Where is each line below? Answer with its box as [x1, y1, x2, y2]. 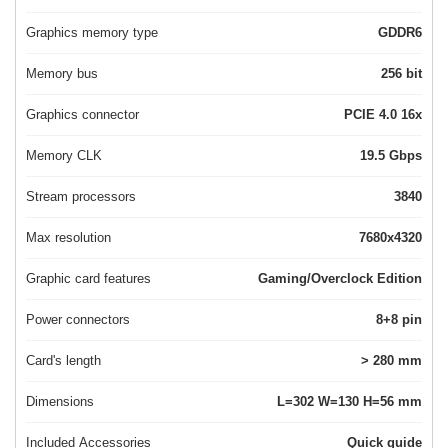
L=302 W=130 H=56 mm [277, 394, 422, 410]
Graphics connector [26, 107, 139, 123]
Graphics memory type [26, 25, 158, 41]
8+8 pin [376, 312, 422, 328]
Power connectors [26, 312, 130, 328]
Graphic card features [26, 271, 151, 287]
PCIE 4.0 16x [344, 107, 422, 123]
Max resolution [26, 230, 111, 246]
